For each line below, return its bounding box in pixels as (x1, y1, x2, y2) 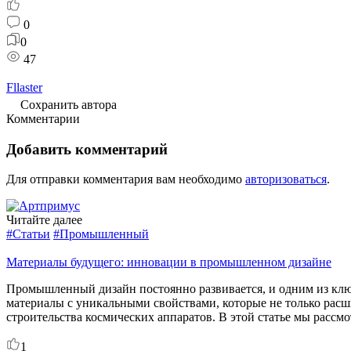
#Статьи (6, 227, 50, 241)
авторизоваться (245, 172, 327, 186)
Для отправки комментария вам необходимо (6, 172, 245, 186)
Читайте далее (6, 213, 82, 227)
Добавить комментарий (6, 140, 168, 157)
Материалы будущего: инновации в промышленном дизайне (6, 255, 331, 270)
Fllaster (6, 81, 42, 94)
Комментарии (6, 112, 80, 125)
